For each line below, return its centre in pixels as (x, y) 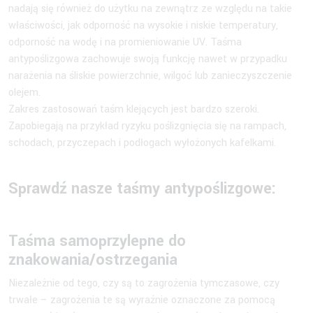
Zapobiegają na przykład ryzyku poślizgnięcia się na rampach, (147, 126)
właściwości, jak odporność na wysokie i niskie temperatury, (143, 26)
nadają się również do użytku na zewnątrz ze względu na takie (150, 9)
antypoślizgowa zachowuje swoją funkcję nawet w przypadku (148, 59)
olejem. (24, 93)
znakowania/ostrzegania (93, 260)
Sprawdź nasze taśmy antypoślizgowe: (142, 189)
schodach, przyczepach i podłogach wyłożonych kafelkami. (142, 143)
